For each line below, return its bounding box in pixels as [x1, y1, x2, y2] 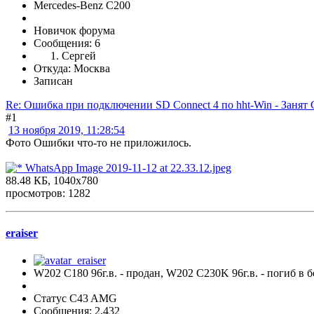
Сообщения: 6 [34, 36, 100, 49]
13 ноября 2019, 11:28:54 [8, 123, 125, 136]
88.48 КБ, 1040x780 [6, 174, 98, 186]
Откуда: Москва [34, 62, 110, 74]
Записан [34, 74, 73, 87]
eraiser [6, 227, 38, 240]
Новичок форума [34, 24, 115, 36]
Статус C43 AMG [34, 292, 117, 305]
